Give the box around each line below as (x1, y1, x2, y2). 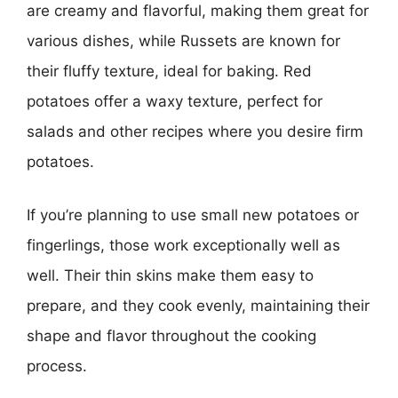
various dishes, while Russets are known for (27, 32, 340, 50)
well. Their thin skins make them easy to (27, 266, 314, 284)
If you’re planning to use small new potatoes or (27, 205, 359, 224)
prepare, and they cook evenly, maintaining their (27, 296, 370, 314)
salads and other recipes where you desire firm (27, 123, 363, 140)
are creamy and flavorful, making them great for (27, 2, 369, 20)
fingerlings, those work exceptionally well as (27, 235, 340, 254)
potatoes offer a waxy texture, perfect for (27, 92, 322, 110)
